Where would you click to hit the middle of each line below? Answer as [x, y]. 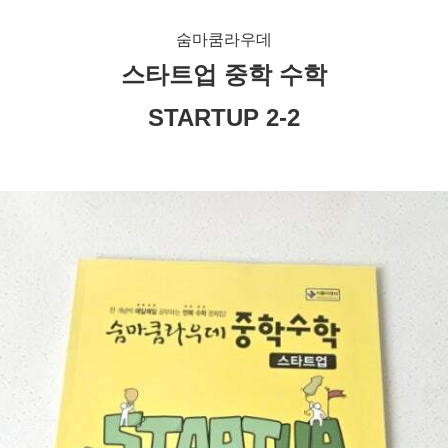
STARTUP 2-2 [224, 117]
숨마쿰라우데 [224, 39]
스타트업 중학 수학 [224, 74]
